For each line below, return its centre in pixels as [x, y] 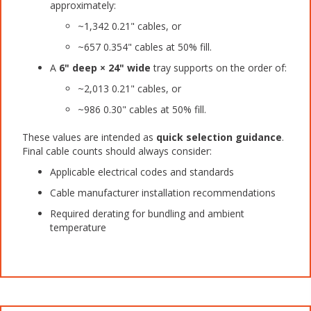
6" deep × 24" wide [105, 67]
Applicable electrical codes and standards [142, 171]
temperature [78, 227]
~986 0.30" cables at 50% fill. [142, 109]
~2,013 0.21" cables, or [129, 88]
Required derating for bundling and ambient [147, 213]
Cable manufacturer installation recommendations [163, 192]
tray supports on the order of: [219, 67]
